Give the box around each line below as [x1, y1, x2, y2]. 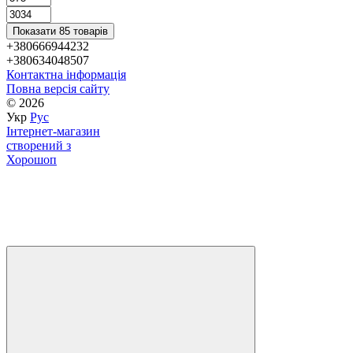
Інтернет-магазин [6, 124, 100, 138]
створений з [6, 138, 71, 152]
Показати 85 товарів [13, 24, 108, 37]
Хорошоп [6, 152, 57, 166]
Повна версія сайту [6, 81, 110, 95]
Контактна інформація [6, 67, 126, 81]
